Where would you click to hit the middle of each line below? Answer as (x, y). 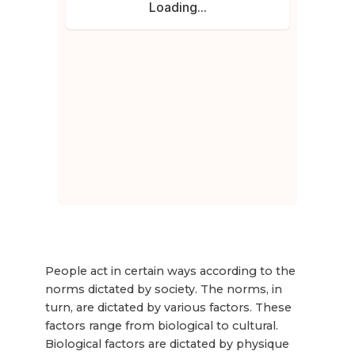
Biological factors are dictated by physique (167, 344)
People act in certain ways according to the (170, 271)
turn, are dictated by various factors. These (168, 307)
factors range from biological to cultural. (161, 325)
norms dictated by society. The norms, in (163, 289)
